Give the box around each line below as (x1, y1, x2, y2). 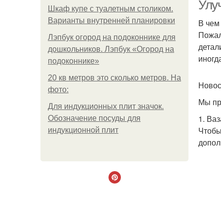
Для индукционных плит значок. (48, 102, 164, 110)
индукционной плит (48, 126, 118, 134)
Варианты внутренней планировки (48, 16, 175, 25)
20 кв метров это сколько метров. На (48, 74, 181, 82)
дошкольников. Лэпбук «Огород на (48, 45, 174, 53)
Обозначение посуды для (48, 114, 141, 122)
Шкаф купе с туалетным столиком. (48, 4, 173, 13)
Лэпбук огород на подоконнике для (48, 33, 176, 41)
